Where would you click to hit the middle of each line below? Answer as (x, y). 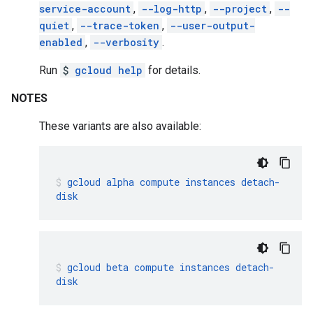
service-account (85, 9)
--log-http (172, 9)
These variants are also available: (120, 126)
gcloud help (109, 70)
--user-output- (212, 26)
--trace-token (119, 26)
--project (240, 9)
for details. (173, 70)
